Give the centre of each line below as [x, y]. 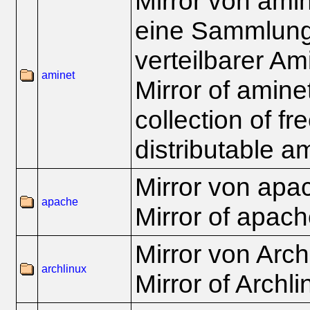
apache [60, 202]
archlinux [64, 269]
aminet [58, 75]
